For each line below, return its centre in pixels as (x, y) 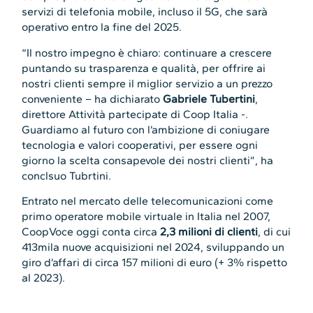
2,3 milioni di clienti (209, 231)
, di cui (275, 231)
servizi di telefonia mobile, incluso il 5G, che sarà (145, 12)
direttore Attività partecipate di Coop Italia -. (135, 114)
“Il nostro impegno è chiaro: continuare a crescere (147, 52)
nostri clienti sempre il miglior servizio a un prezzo (147, 83)
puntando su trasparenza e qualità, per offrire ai (144, 68)
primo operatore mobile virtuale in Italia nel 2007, (146, 216)
